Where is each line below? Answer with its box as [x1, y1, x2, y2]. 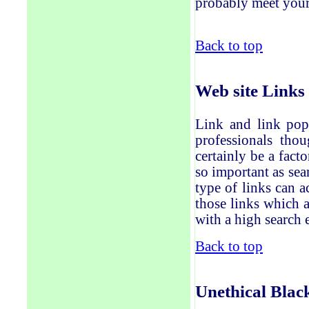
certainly [195, 148, 250, 163]
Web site [195, 81, 262, 100]
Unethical [195, 281, 266, 301]
